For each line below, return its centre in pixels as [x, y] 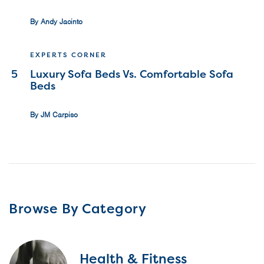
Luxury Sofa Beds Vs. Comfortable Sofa [132, 74]
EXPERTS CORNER [68, 55]
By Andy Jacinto [56, 21]
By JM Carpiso [54, 114]
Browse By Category [77, 208]
